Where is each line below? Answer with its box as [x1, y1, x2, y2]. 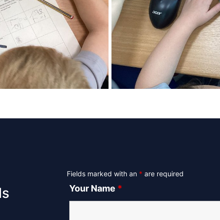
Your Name [69, 183, 117, 193]
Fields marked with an [67, 169, 139, 178]
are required [142, 169, 184, 178]
